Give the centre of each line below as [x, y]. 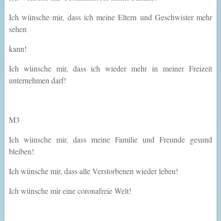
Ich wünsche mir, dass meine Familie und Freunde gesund [110, 140]
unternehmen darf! [37, 80]
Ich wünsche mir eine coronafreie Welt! [70, 191]
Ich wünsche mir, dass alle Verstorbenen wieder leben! [93, 171]
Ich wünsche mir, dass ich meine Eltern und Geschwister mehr [110, 17]
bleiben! [21, 151]
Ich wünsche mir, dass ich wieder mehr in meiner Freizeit [110, 69]
